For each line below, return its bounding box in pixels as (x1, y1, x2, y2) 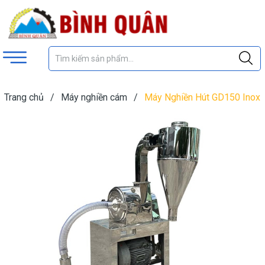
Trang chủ (4, 92, 44, 103)
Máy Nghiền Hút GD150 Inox (144, 92, 260, 103)
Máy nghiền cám (61, 92, 127, 103)
